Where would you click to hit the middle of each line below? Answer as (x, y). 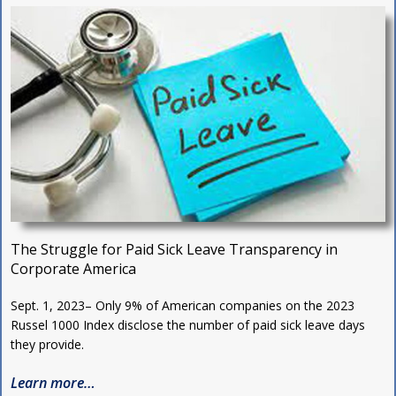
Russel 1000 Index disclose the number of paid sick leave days (188, 325)
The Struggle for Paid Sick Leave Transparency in (174, 250)
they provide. (47, 345)
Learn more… (53, 383)
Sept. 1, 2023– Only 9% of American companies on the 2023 (183, 306)
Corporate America (73, 269)
